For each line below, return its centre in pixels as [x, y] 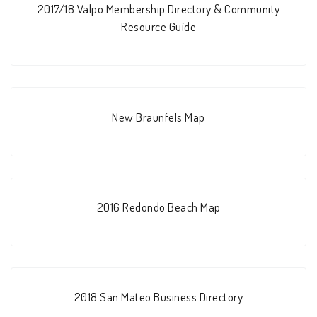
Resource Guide [158, 27]
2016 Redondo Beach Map [158, 206]
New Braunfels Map [158, 116]
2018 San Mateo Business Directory [158, 297]
